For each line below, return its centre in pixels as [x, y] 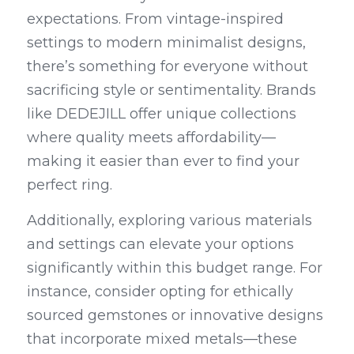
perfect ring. [70, 185]
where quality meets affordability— [151, 137]
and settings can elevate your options [160, 244]
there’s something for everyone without [168, 66]
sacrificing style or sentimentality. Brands [171, 90]
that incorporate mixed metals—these [162, 339]
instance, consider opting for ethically [160, 292]
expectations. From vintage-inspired [155, 19]
